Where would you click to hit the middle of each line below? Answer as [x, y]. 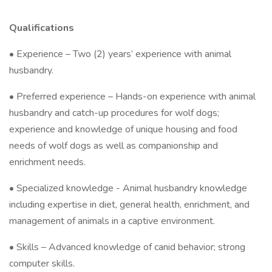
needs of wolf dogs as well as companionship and [114, 146]
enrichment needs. [47, 162]
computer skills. [42, 263]
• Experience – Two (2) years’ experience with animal [120, 54]
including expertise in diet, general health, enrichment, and [129, 205]
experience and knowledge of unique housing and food [123, 129]
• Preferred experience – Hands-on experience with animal [132, 97]
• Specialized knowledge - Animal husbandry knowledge [128, 188]
